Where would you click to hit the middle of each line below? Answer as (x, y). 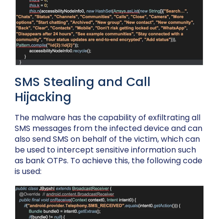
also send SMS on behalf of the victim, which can (107, 139)
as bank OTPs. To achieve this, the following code (109, 161)
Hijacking (43, 97)
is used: (28, 172)
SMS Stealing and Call (83, 82)
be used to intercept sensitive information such (105, 150)
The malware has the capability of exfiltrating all (108, 118)
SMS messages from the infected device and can (109, 129)
